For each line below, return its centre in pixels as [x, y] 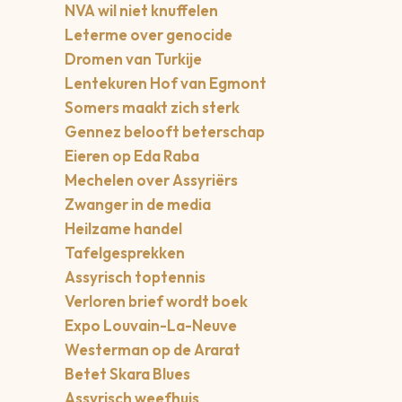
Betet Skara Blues [127, 374]
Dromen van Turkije [133, 59]
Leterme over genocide [149, 35]
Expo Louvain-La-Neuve [151, 326]
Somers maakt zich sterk [152, 108]
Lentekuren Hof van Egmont [166, 83]
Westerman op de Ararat [153, 350]
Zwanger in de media [138, 205]
